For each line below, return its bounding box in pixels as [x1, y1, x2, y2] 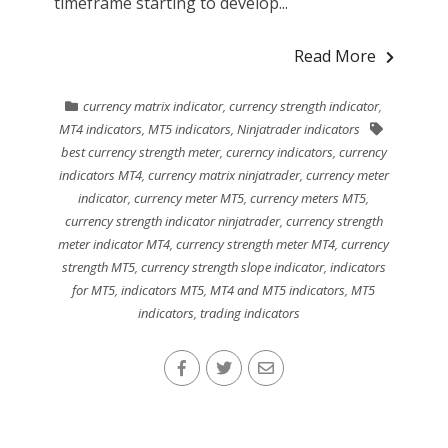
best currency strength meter [60, 142, 220, 161]
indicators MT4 [58, 165, 142, 184]
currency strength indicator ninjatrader [64, 211, 280, 230]
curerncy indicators [225, 142, 333, 161]
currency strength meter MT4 [176, 234, 336, 253]
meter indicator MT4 [58, 234, 171, 253]
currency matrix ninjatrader [147, 165, 300, 184]
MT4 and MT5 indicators [210, 280, 346, 299]
